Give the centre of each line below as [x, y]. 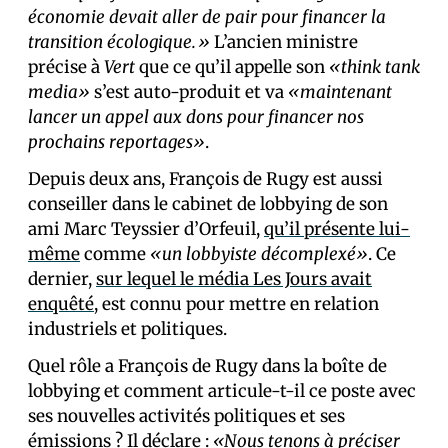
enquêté [61, 304]
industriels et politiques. [127, 329]
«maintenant [340, 92]
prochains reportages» [116, 142]
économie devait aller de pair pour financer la [207, 17]
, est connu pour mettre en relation [236, 304]
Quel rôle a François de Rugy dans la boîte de [207, 366]
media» [59, 92]
